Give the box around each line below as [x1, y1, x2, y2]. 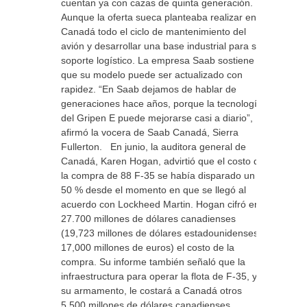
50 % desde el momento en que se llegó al [61, 184, 246, 195]
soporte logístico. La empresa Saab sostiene [61, 55, 254, 66]
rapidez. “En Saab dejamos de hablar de [61, 84, 236, 95]
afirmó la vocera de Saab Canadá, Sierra [61, 127, 238, 138]
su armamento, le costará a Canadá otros [61, 285, 242, 296]
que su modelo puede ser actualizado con [61, 69, 243, 80]
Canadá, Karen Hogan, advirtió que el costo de [61, 156, 265, 167]
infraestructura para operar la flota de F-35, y [61, 271, 257, 282]
